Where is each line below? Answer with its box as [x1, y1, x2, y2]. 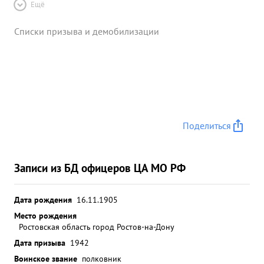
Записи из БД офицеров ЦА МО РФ [14, 160, 186, 175]
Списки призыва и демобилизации [14, 25, 159, 37]
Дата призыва [14, 237, 65, 248]
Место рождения [14, 210, 77, 221]
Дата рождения [14, 194, 72, 205]
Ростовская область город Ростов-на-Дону [19, 221, 174, 232]
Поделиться [183, 120, 231, 131]
